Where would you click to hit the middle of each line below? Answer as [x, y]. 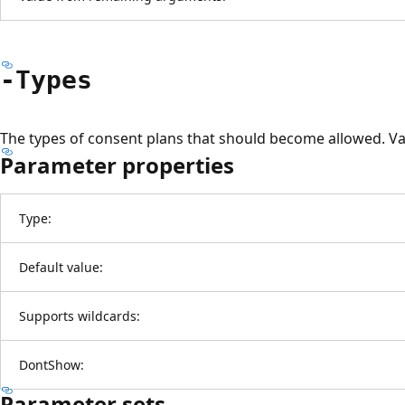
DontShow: [52, 364]
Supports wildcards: [80, 316]
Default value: [61, 267]
